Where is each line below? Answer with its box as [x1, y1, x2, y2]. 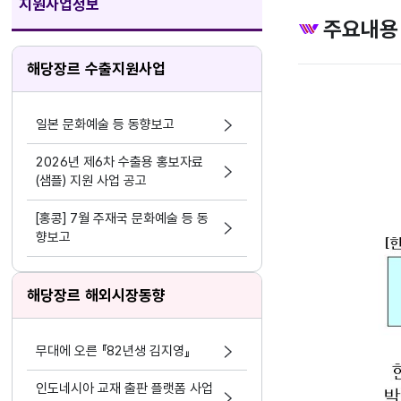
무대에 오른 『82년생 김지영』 [36, 343, 191, 359]
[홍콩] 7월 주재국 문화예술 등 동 [36, 210, 209, 226]
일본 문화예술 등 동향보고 [36, 116, 175, 132]
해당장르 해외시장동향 [27, 286, 166, 304]
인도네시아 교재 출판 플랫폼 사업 [36, 380, 214, 397]
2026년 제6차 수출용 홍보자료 [36, 154, 204, 170]
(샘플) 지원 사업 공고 [36, 173, 148, 189]
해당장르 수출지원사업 [27, 60, 166, 78]
